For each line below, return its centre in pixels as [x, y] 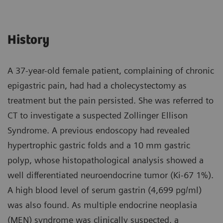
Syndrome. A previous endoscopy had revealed [99, 130]
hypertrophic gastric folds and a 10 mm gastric [99, 145]
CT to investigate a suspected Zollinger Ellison [98, 115]
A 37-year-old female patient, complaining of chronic [111, 71]
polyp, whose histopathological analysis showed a [106, 160]
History [28, 40]
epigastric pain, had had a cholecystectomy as [97, 86]
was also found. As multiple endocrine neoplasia [102, 205]
